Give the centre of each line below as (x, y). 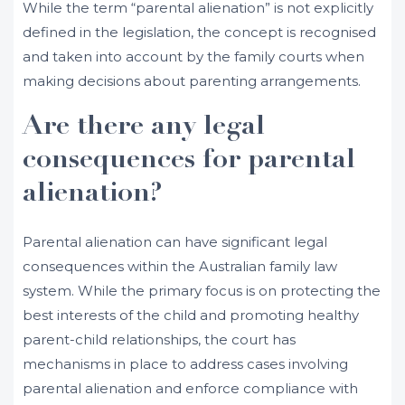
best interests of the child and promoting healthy (191, 315)
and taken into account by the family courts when (193, 57)
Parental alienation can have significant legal (175, 242)
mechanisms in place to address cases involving (185, 364)
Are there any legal (144, 127)
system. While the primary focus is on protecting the (202, 291)
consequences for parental (189, 161)
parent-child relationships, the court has (159, 339)
